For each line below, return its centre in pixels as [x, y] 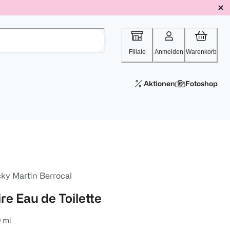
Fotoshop [202, 83]
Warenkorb [201, 52]
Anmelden [169, 52]
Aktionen [159, 83]
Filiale [137, 52]
